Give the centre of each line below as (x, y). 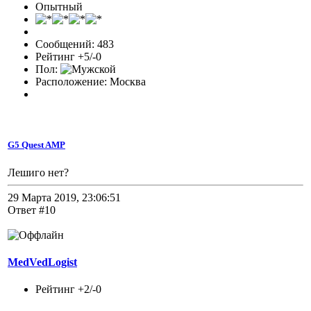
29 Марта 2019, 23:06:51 (64, 197)
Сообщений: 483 (75, 44)
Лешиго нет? (38, 172)
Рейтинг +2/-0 (68, 289)
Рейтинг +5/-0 (68, 57)
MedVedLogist (42, 262)
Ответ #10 (32, 210)
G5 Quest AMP (36, 145)
